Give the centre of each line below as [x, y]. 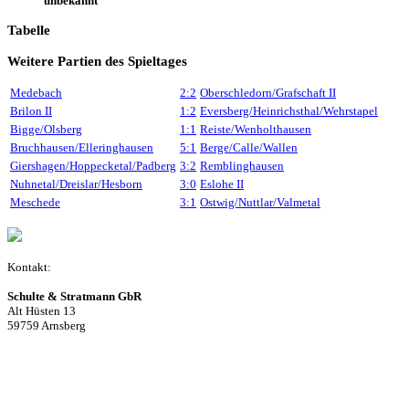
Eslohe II [222, 184]
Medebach [36, 92]
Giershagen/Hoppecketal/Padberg [93, 165]
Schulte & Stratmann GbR [74, 296]
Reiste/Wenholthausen [256, 129]
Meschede [35, 202]
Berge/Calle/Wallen [249, 147]
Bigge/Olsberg [46, 129]
